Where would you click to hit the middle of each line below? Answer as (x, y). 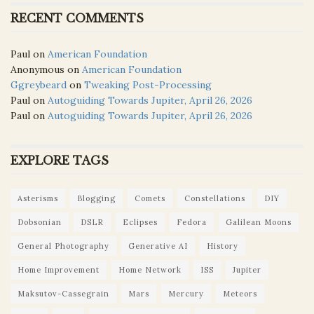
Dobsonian (40, 222)
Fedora (192, 222)
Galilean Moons (259, 222)
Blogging (96, 198)
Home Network (150, 269)
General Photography (63, 246)
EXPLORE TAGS (60, 160)
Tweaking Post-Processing (148, 84)
